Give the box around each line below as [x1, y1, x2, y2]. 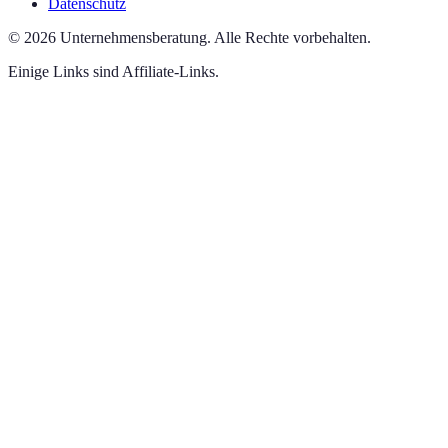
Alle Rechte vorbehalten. [214, 28, 371, 46]
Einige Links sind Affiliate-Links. [8, 62, 219, 80]
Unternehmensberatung [60, 28, 207, 46]
